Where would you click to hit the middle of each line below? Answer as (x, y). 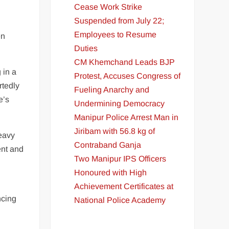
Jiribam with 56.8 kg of (115, 131)
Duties (86, 48)
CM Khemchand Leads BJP (125, 62)
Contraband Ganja (108, 145)
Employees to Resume (116, 34)
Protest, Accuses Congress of (128, 76)
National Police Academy (120, 200)
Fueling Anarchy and (112, 89)
